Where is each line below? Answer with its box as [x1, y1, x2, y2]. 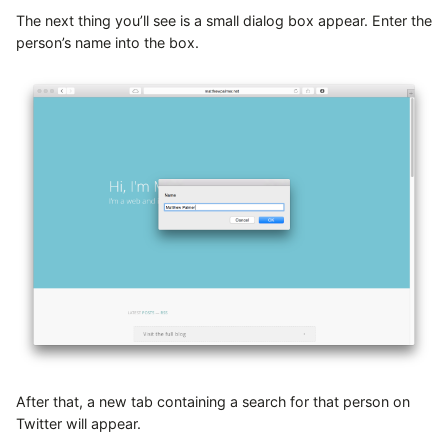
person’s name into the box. [16, 34, 199, 52]
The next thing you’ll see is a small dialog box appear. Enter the [16, 12, 432, 30]
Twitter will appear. [16, 414, 141, 432]
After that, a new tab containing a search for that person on [16, 392, 410, 410]
